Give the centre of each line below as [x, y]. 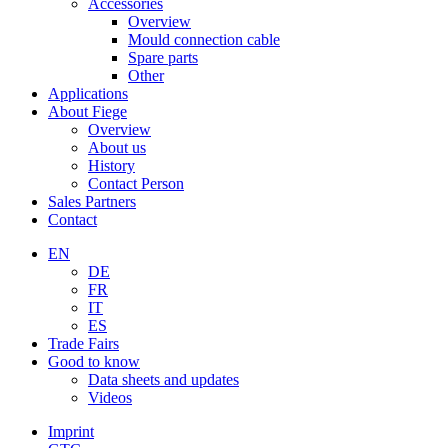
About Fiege [87, 111]
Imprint [71, 431]
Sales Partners [92, 201]
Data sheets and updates [163, 379]
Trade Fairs [83, 343]
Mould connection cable [204, 39]
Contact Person [136, 183]
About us [117, 147]
